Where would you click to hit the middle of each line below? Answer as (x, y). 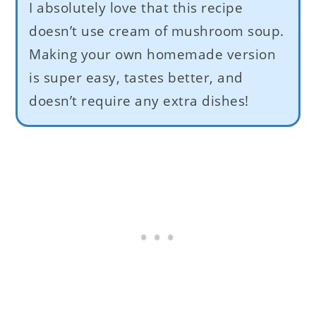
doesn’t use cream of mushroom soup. (157, 31)
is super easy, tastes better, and (136, 78)
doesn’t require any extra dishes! (139, 101)
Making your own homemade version (153, 55)
